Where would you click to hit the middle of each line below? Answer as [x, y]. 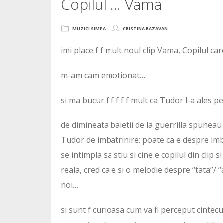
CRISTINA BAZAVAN [145, 29]
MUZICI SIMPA [89, 29]
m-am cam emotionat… [103, 75]
